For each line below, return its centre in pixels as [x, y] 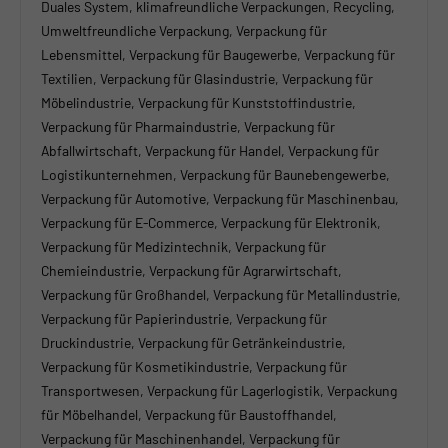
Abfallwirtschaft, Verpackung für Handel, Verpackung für [210, 150]
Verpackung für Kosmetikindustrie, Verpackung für [194, 366]
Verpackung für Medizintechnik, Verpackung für [183, 246]
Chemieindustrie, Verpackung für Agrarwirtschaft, [191, 270]
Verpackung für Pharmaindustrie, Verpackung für [188, 126]
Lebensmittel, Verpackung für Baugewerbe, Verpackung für [218, 54]
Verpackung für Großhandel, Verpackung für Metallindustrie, [221, 294]
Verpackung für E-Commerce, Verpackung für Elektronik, [211, 222]
